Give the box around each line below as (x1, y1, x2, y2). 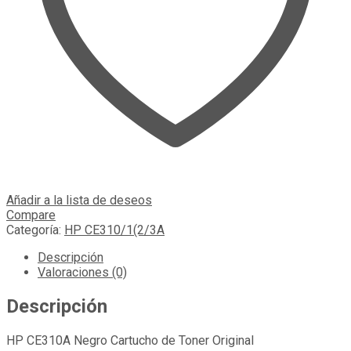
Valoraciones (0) (38, 265, 127, 280)
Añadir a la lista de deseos (6, 193, 152, 208)
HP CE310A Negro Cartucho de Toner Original (6, 333, 254, 348)
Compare (6, 208, 56, 223)
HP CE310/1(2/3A (64, 223, 165, 238)
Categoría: (6, 223, 64, 238)
